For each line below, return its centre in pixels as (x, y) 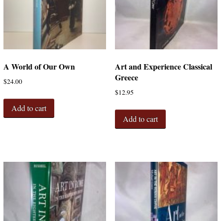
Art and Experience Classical (163, 67)
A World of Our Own (39, 67)
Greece (126, 77)
